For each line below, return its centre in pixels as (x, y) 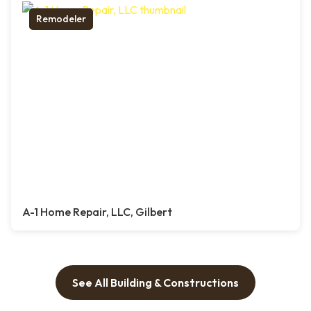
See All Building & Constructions (155, 283)
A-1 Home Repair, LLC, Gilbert (97, 212)
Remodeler (61, 19)
